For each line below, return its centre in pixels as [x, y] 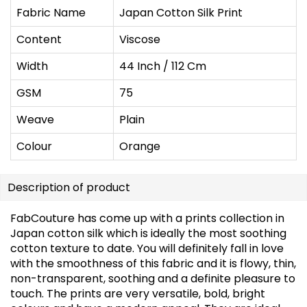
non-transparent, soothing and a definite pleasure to [153, 278]
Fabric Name [51, 12]
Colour [34, 146]
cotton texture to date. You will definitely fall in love [147, 248]
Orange [140, 146]
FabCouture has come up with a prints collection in [147, 218]
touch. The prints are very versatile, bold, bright [138, 293]
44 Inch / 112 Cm [163, 66]
